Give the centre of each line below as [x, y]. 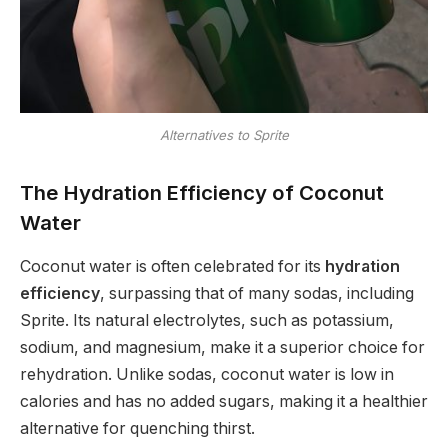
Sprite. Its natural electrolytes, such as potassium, [207, 321]
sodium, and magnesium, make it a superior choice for [222, 348]
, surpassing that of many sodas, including [257, 294]
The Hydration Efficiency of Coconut [202, 192]
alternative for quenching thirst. [137, 429]
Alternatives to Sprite [224, 135]
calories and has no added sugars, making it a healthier [224, 402]
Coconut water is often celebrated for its [172, 267]
